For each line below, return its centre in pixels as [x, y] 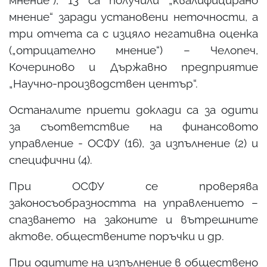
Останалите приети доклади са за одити [133, 109]
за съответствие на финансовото [133, 126]
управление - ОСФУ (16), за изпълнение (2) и [133, 143]
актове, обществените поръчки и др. [117, 236]
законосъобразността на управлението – [133, 202]
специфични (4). [51, 159]
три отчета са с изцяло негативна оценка [133, 33]
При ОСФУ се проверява [133, 186]
